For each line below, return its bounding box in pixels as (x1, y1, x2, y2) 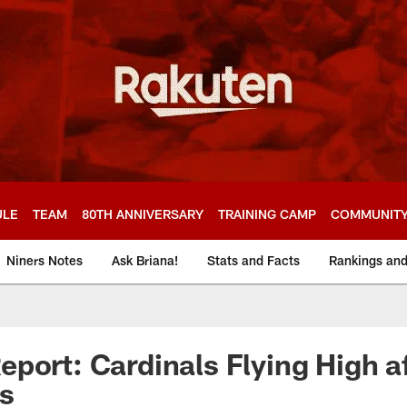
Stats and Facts (207, 253, 300, 268)
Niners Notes (6, 253, 83, 268)
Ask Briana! (112, 253, 178, 268)
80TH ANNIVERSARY (82, 205, 203, 222)
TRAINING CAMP (218, 205, 316, 222)
